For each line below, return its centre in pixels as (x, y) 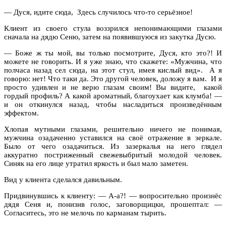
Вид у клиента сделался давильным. (63, 179)
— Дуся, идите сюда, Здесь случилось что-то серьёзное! (98, 12)
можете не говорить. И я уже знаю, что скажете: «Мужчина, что (113, 61)
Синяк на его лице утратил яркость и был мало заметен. (96, 163)
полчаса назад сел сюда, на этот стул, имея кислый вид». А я (113, 70)
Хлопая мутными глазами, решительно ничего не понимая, (113, 129)
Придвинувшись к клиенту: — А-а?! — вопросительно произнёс (113, 195)
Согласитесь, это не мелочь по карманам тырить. (85, 213)
